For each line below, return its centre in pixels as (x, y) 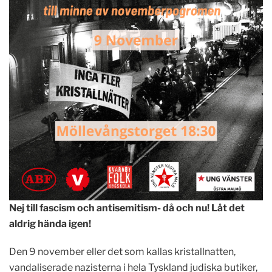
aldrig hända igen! (50, 224)
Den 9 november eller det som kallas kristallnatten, (122, 252)
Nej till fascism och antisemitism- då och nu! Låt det (127, 208)
